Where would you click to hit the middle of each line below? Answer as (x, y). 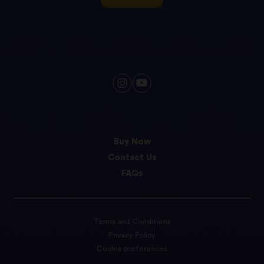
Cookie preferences (132, 248)
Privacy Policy (132, 235)
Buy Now (132, 142)
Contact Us (132, 158)
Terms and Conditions (132, 221)
